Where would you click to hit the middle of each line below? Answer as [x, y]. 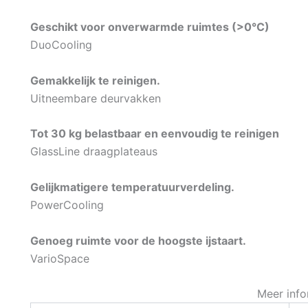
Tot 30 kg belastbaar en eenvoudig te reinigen [155, 134]
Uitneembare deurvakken [96, 98]
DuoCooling [61, 45]
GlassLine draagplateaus [94, 152]
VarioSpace [60, 258]
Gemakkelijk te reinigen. [95, 80]
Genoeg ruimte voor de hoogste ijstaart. [138, 240]
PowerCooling [67, 205]
